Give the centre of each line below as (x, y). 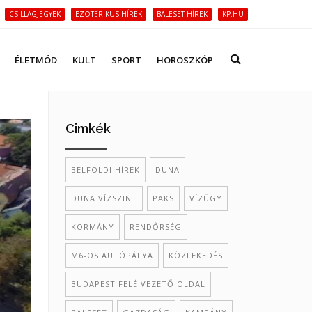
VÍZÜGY (205, 198)
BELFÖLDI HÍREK (105, 170)
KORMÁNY (92, 227)
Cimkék (88, 128)
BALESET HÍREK (182, 14)
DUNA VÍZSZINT (104, 198)
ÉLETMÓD (36, 60)
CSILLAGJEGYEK (35, 14)
